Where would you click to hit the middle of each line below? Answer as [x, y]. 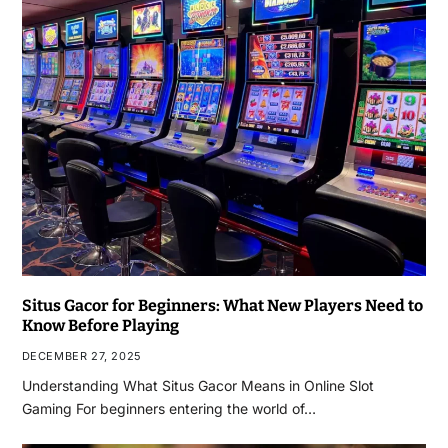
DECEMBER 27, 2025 [81, 356]
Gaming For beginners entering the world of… [168, 409]
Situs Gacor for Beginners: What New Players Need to [222, 306]
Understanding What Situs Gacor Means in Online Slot [197, 386]
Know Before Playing [100, 326]
